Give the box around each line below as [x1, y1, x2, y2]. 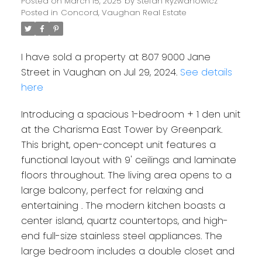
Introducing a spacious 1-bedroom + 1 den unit [20, 108, 240, 122]
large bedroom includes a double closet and [20, 244, 235, 258]
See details [180, 65, 232, 80]
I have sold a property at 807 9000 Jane [20, 50, 211, 64]
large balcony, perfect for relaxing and [20, 184, 204, 198]
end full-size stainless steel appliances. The [20, 229, 222, 243]
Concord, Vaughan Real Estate [60, 7, 187, 19]
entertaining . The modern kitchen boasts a [20, 199, 225, 213]
